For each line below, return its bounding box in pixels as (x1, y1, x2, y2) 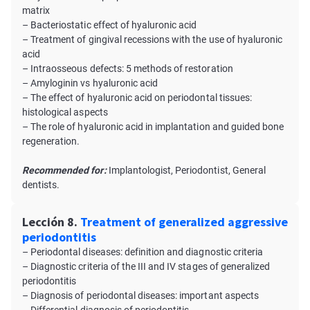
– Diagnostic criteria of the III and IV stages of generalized (22, 261, 271, 272)
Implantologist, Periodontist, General (106, 165, 266, 176)
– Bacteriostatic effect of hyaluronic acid (22, 19, 197, 30)
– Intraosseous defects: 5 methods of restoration (22, 63, 233, 74)
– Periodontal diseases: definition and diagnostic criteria (22, 246, 264, 257)
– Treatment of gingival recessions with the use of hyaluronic (22, 34, 283, 45)
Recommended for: (22, 165, 107, 176)
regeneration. (22, 136, 80, 147)
